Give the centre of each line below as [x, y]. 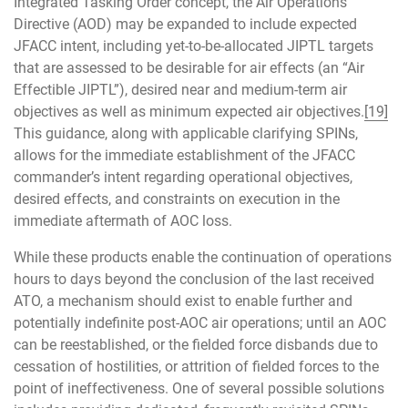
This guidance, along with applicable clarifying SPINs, [186, 133]
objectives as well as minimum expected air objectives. [189, 111]
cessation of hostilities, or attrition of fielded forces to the [196, 366]
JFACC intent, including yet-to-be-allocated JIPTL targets [194, 46]
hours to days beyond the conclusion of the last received [194, 279]
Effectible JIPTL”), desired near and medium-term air [180, 89]
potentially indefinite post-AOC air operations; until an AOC [200, 322]
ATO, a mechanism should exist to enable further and [183, 301]
